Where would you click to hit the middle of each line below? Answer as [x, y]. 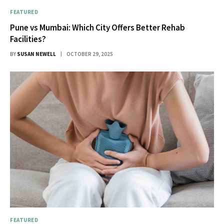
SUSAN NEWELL [36, 54]
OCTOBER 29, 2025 [90, 54]
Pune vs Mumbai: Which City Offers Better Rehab [97, 28]
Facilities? [28, 39]
